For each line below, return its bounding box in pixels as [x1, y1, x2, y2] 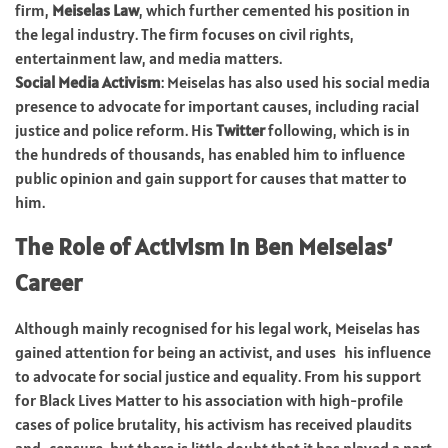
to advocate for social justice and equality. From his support [15, 365, 421, 386]
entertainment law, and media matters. [15, 47, 282, 68]
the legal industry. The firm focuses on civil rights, [15, 23, 354, 44]
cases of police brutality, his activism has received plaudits [15, 413, 412, 434]
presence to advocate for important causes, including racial [15, 95, 419, 116]
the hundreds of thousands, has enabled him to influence [15, 143, 405, 164]
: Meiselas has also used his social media [161, 71, 430, 92]
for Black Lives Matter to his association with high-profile [15, 389, 403, 410]
